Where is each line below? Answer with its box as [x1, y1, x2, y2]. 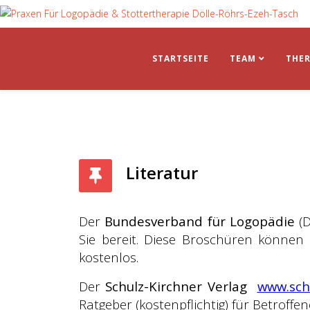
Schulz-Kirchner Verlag [100, 277, 247, 295]
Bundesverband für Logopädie [104, 212, 295, 230]
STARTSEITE [152, 53, 209, 64]
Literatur [126, 161, 198, 184]
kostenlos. [79, 248, 138, 266]
